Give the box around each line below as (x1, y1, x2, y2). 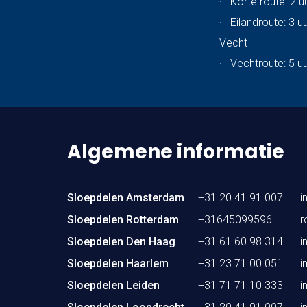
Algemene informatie (67, 138, 284, 166)
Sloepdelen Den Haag (67, 234, 175, 248)
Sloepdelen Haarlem (67, 256, 169, 270)
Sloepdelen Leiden (67, 278, 160, 292)
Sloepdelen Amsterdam (67, 191, 184, 204)
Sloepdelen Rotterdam (67, 212, 179, 226)
